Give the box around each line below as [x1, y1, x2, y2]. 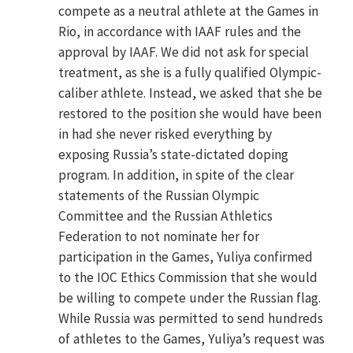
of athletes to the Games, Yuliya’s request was [58, 330, 325, 348]
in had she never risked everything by [58, 125, 273, 143]
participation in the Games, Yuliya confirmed [58, 248, 314, 266]
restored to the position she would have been [58, 105, 322, 123]
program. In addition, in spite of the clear [58, 166, 295, 184]
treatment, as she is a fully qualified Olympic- [58, 64, 322, 82]
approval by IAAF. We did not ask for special [58, 43, 310, 61]
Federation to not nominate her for [58, 228, 260, 246]
